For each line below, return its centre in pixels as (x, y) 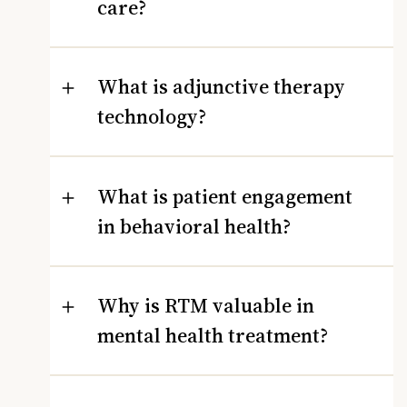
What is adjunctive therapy (221, 86)
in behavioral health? (194, 226)
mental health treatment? (213, 335)
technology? (152, 116)
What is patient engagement (225, 196)
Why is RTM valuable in (206, 305)
